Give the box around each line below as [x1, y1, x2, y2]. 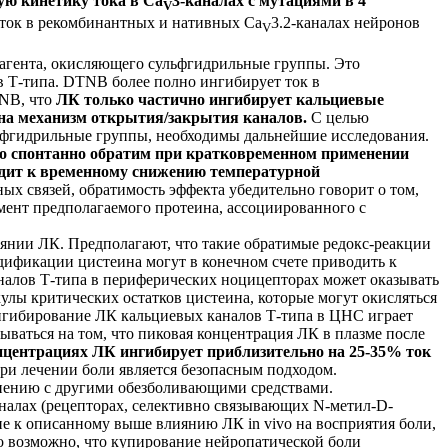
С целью [311, 108, 369, 126]
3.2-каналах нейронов [271, 14, 420, 32]
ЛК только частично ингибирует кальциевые [56, 90, 384, 108]
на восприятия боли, [292, 414, 436, 432]
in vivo [248, 414, 292, 432]
